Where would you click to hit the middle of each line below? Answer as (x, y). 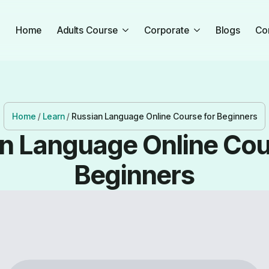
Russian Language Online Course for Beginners (164, 116)
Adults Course (87, 30)
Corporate (166, 30)
